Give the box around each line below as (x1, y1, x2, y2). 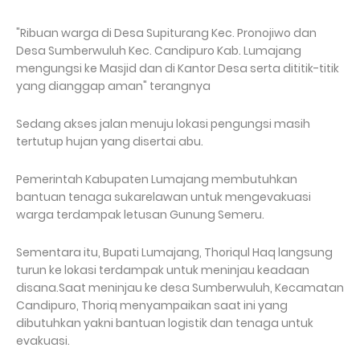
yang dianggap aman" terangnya (16, 78, 213, 95)
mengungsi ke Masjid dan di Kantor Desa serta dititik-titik (16, 60, 339, 77)
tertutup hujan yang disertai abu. (16, 133, 206, 150)
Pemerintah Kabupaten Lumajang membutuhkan (16, 171, 297, 188)
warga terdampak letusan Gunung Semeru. (16, 207, 272, 223)
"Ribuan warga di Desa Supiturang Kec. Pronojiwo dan (16, 25, 317, 42)
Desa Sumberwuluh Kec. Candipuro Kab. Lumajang (16, 43, 301, 59)
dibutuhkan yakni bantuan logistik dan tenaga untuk (16, 315, 313, 332)
